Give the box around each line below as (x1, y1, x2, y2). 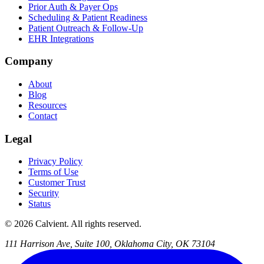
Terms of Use (28, 167, 78, 177)
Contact (28, 111, 57, 121)
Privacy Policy (28, 156, 82, 167)
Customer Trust (28, 177, 85, 188)
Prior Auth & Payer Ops (28, 1, 118, 12)
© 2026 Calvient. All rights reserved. (5, 219, 141, 229)
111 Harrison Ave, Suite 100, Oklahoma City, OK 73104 (5, 239, 215, 249)
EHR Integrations (28, 33, 94, 44)
